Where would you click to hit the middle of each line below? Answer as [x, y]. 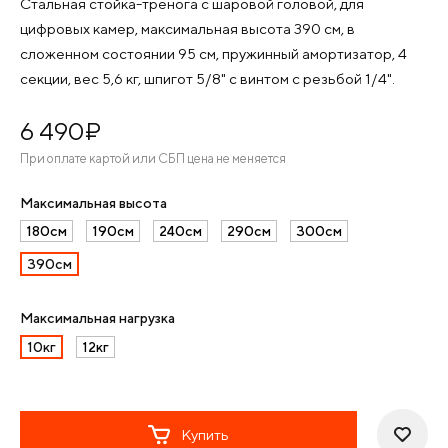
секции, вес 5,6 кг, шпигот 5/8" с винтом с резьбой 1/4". [207, 78]
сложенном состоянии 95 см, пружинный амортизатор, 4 [213, 53]
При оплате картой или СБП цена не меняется [153, 158]
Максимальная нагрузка [97, 318]
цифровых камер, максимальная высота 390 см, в [187, 28]
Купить [205, 434]
